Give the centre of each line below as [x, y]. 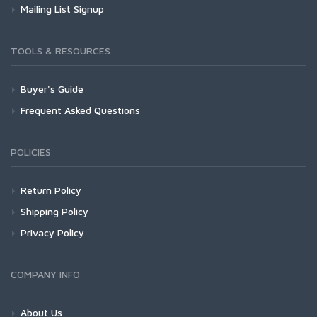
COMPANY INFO [45, 274]
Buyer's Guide [52, 88]
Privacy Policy [52, 232]
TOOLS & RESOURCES [60, 50]
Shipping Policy [54, 211]
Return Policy [51, 190]
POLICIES [31, 151]
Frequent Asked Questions [80, 110]
